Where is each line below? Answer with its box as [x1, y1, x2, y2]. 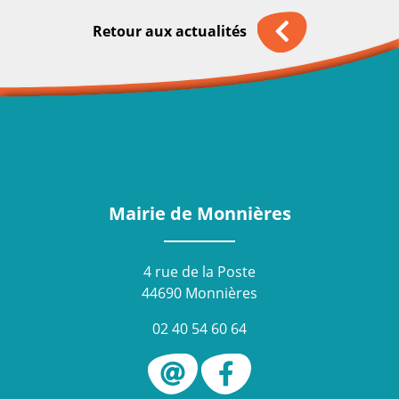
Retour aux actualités [92, 20, 250, 41]
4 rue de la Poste [143, 261, 256, 281]
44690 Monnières [142, 282, 257, 303]
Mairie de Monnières [108, 200, 291, 225]
